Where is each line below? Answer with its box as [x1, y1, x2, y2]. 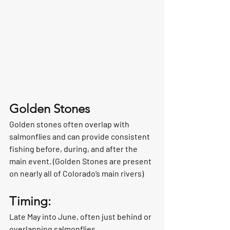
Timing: [9, 194, 51, 209]
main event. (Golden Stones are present [9, 156, 153, 166]
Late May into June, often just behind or [9, 212, 153, 222]
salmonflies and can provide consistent [9, 131, 151, 142]
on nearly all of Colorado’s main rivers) [9, 168, 144, 179]
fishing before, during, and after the [9, 144, 139, 154]
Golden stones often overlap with [9, 119, 131, 129]
